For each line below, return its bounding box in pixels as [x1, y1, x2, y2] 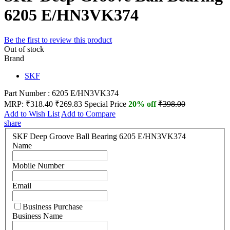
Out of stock [4, 45, 44, 54]
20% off [128, 100, 158, 109]
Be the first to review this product [4, 35, 112, 45]
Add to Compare [61, 109, 116, 119]
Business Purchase [23, 202, 83, 211]
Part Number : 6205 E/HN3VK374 [4, 89, 119, 98]
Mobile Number [12, 161, 64, 170]
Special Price [84, 100, 126, 109]
